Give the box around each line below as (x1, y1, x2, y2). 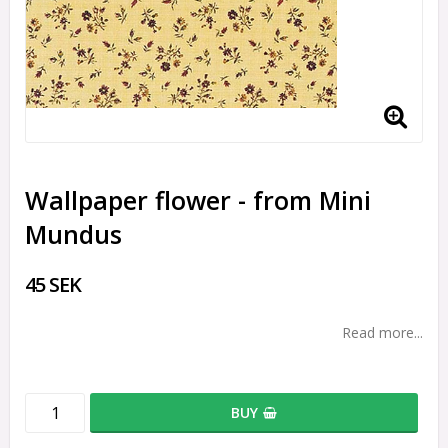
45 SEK (25, 270, 81, 298)
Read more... (342, 322, 423, 342)
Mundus (25, 216, 122, 251)
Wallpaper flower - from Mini (25, 182, 371, 217)
